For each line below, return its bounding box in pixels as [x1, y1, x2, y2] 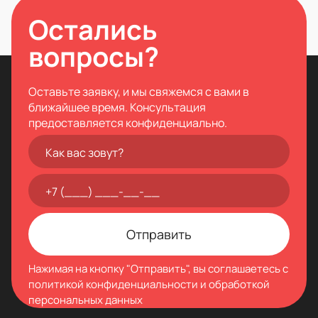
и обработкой [198, 276, 270, 292]
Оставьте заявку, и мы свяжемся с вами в [28, 83, 249, 99]
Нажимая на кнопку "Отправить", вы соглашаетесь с [28, 261, 288, 276]
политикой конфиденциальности [28, 276, 198, 292]
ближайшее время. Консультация [28, 99, 206, 115]
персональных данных [28, 292, 143, 307]
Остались [28, 10, 158, 48]
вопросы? [28, 37, 159, 75]
